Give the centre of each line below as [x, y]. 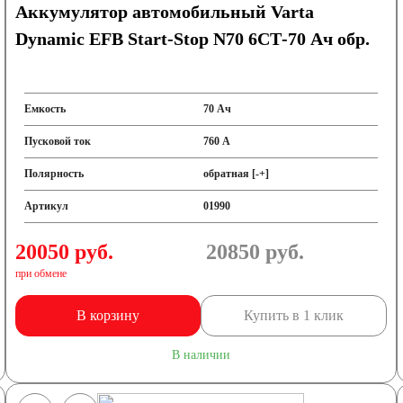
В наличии [201, 355]
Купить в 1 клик [294, 315]
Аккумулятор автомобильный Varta [165, 12]
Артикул [47, 206]
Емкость [45, 109]
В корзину [108, 315]
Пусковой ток [58, 141]
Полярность [54, 174]
